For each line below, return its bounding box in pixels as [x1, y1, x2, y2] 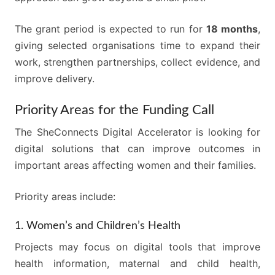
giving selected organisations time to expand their [15, 39, 260, 52]
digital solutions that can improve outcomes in [15, 142, 260, 155]
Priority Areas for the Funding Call [15, 103, 214, 117]
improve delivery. [15, 72, 95, 85]
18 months [206, 23, 258, 36]
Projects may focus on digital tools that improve [15, 241, 260, 254]
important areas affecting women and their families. [15, 159, 256, 172]
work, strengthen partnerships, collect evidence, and [15, 56, 260, 69]
